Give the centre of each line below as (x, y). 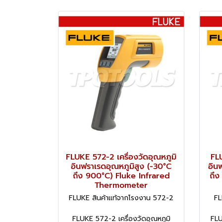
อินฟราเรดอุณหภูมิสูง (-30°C (121, 166)
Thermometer (121, 185)
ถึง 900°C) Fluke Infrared (121, 176)
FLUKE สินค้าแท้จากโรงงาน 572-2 (121, 198)
